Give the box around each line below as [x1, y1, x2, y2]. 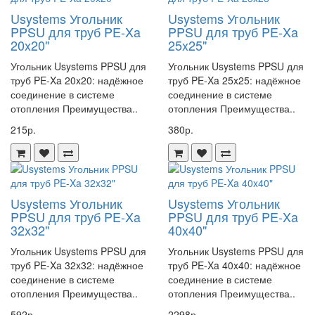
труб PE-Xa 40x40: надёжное [168, 258, 301, 272]
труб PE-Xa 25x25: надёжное [168, 73, 301, 87]
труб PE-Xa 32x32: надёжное [11, 258, 143, 272]
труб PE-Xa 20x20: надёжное [11, 73, 143, 87]
